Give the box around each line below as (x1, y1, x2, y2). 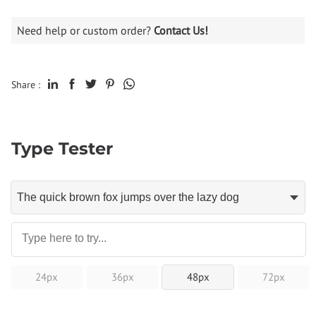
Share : (11, 78, 40, 92)
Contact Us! (154, 23, 208, 38)
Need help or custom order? (17, 23, 154, 38)
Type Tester (11, 138, 113, 159)
